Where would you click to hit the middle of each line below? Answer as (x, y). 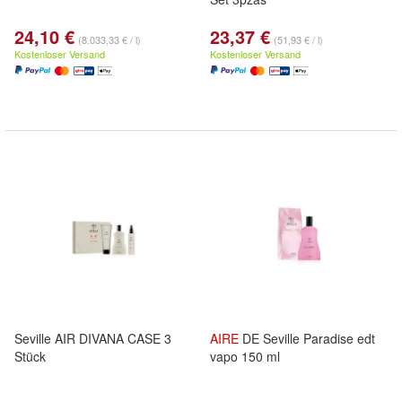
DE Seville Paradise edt (307, 338)
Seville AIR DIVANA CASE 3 (93, 338)
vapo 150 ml (245, 356)
